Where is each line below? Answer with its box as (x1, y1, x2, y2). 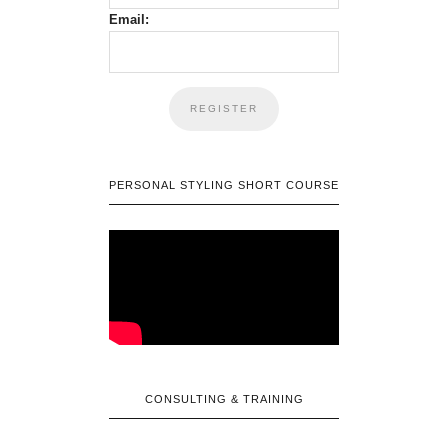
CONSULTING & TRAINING (144, 392, 304, 405)
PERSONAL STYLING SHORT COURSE (109, 178, 339, 191)
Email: (109, 11, 149, 27)
